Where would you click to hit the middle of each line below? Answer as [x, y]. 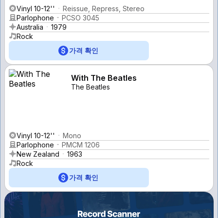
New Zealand [38, 154]
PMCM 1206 [81, 145]
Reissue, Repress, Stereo [104, 8]
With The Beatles [104, 78]
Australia [30, 27]
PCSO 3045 [81, 18]
